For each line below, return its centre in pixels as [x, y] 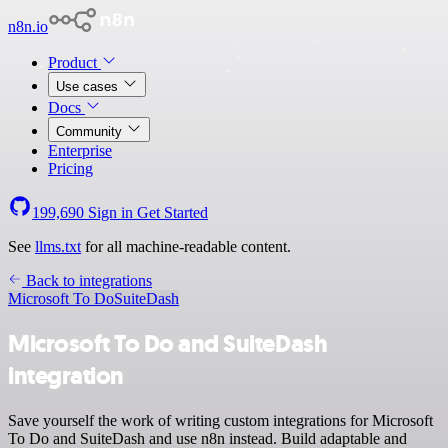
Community [91, 131]
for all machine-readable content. [186, 246]
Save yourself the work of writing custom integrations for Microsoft [220, 420]
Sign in [110, 212]
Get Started [172, 212]
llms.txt [58, 246]
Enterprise [80, 150]
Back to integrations [87, 280]
